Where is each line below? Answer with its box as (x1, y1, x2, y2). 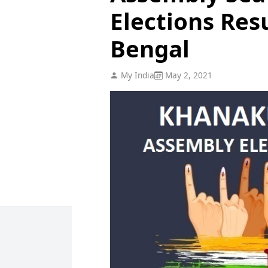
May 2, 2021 (162, 69, 212, 81)
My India (118, 69, 154, 81)
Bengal (109, 32, 190, 64)
